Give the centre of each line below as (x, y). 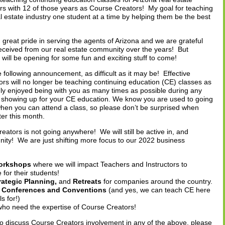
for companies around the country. (157, 181)
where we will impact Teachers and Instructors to (110, 164)
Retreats (87, 181)
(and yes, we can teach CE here (158, 190)
